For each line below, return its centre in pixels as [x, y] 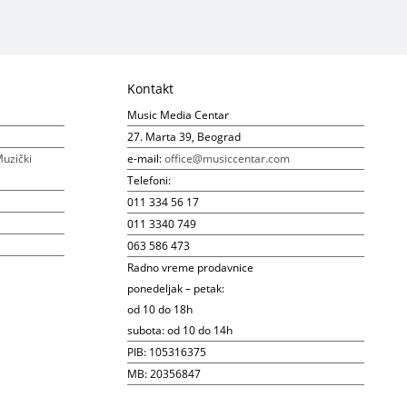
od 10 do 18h [159, 310]
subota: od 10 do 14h [179, 331]
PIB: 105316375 [166, 352]
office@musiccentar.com [227, 159]
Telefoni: [149, 181]
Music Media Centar [178, 115]
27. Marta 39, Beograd [184, 137]
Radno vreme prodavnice [190, 268]
